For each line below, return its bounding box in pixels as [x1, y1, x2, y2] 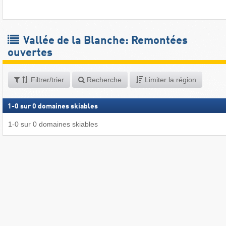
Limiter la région [143, 75, 196, 84]
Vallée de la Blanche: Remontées [21, 35, 188, 46]
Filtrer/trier [29, 75, 64, 84]
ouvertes [8, 47, 52, 59]
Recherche [85, 75, 122, 84]
